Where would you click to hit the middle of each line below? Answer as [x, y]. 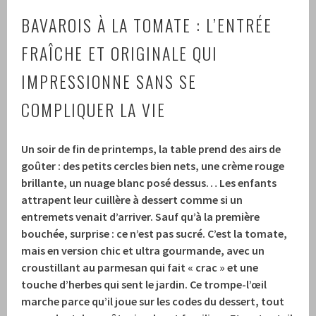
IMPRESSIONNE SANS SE [109, 81]
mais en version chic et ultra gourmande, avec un [143, 250]
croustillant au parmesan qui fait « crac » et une [140, 267]
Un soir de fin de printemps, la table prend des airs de [151, 148]
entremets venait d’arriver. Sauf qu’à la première [141, 216]
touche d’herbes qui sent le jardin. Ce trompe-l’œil [144, 284]
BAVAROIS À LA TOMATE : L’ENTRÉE [147, 24]
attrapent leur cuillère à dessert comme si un [132, 199]
